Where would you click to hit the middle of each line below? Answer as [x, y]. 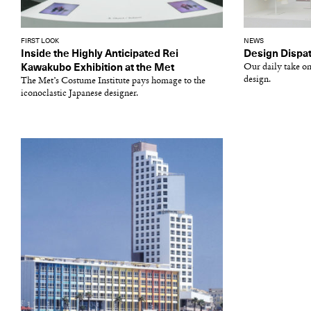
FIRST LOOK [40, 41]
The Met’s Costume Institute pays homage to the [113, 81]
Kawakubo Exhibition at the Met [98, 68]
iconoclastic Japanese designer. [79, 93]
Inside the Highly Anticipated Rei [100, 54]
